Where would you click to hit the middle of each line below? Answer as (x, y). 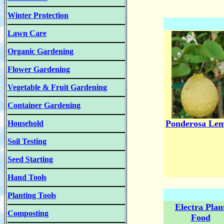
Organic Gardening (40, 51)
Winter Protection (38, 15)
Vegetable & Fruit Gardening (57, 87)
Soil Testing (27, 141)
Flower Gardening (39, 69)
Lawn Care (27, 33)
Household (25, 123)
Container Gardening (44, 105)
